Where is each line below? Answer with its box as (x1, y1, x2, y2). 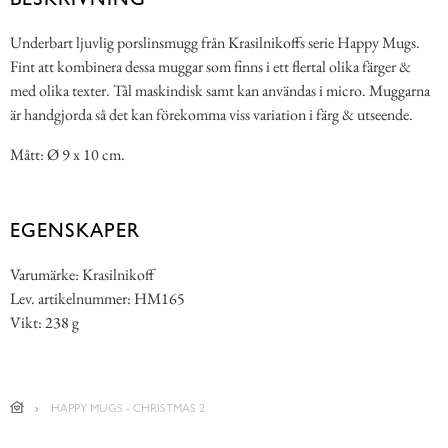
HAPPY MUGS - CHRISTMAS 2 (50, 400, 205, 415)
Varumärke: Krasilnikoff (10, 263, 154, 285)
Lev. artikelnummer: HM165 (10, 287, 185, 309)
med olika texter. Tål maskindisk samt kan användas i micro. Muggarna (10, 79, 430, 101)
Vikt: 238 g (10, 311, 79, 333)
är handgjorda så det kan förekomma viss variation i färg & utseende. (10, 103, 413, 125)
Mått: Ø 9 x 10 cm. (10, 143, 125, 165)
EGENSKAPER (10, 217, 140, 242)
